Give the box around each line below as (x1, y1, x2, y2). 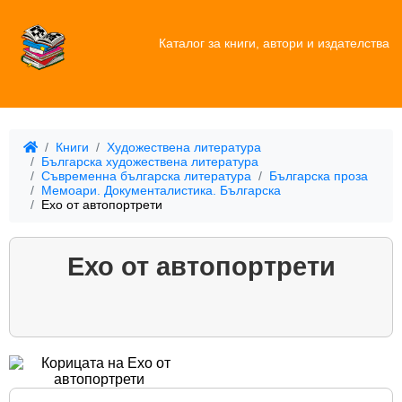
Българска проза (269, 169, 368, 184)
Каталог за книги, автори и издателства (158, 35, 389, 50)
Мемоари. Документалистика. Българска (41, 183, 281, 198)
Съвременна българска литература (41, 169, 251, 184)
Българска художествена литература (41, 154, 258, 170)
